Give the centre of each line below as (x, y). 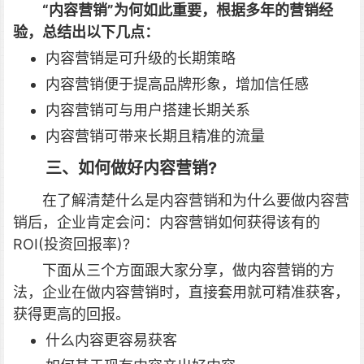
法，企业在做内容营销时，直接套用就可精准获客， (181, 292)
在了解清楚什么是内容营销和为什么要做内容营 (196, 200)
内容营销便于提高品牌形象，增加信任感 (177, 84)
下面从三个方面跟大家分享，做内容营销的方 (188, 270)
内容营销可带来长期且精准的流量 (155, 136)
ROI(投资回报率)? (71, 244)
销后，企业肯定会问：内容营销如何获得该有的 (167, 222)
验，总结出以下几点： (86, 32)
